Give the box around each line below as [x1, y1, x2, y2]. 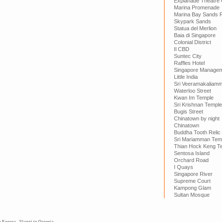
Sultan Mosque [174, 192, 210, 198]
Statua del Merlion [174, 25, 217, 31]
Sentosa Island [174, 150, 210, 156]
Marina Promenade [174, 4, 220, 10]
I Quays [174, 164, 193, 170]
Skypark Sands [174, 18, 211, 24]
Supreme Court [174, 178, 211, 184]
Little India [174, 74, 198, 80]
